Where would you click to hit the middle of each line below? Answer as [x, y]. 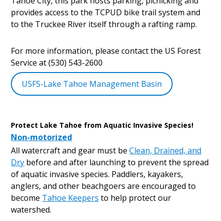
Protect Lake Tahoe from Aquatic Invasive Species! [102, 125]
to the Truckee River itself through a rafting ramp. [104, 24]
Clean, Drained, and [166, 151]
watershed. [33, 210]
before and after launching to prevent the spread [117, 163]
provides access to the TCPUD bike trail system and [106, 13]
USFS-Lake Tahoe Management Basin [92, 84]
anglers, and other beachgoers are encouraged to [104, 186]
